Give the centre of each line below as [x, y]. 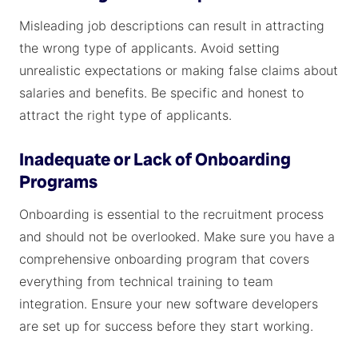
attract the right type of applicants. [125, 115]
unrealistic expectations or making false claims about [179, 70]
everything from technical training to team [146, 281]
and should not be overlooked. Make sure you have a [177, 237]
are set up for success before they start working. [166, 326]
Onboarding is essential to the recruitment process [171, 214]
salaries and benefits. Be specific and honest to [161, 93]
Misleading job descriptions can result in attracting [172, 26]
